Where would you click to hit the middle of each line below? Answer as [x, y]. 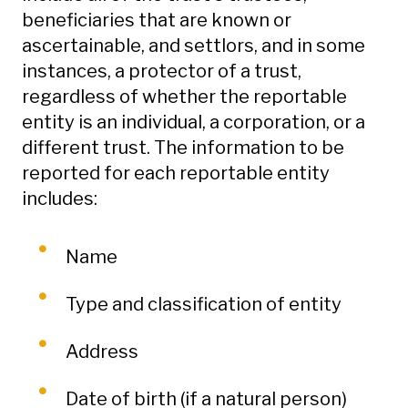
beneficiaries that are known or [157, 20]
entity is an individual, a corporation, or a [194, 122]
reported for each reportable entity [176, 173]
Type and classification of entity [204, 304]
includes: [60, 199]
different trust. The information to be [183, 148]
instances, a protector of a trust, [162, 71]
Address [102, 352]
